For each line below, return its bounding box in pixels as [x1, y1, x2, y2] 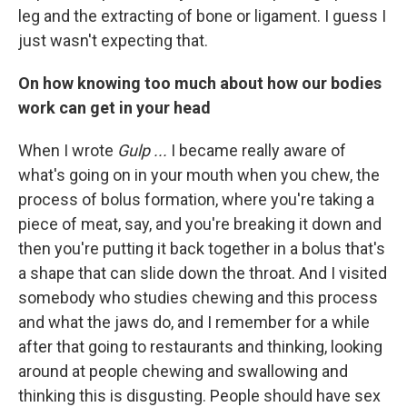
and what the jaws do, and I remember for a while [18, 313, 370, 332]
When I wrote [18, 141, 117, 160]
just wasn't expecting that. [18, 31, 208, 50]
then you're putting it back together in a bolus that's [18, 239, 385, 258]
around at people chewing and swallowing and [18, 362, 348, 381]
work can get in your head [18, 98, 211, 117]
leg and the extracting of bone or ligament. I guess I [18, 6, 386, 25]
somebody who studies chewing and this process [18, 288, 378, 307]
